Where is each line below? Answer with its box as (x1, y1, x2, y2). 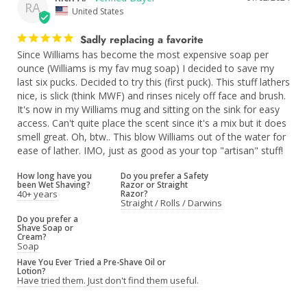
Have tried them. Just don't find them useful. (17, 273, 199, 286)
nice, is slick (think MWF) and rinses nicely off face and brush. (17, 88, 286, 102)
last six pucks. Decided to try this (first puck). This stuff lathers (17, 75, 290, 88)
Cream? (17, 230, 47, 242)
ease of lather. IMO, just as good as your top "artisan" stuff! (17, 143, 283, 157)
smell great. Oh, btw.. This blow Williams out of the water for (17, 130, 286, 143)
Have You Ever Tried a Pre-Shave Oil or (17, 256, 166, 267)
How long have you (17, 169, 92, 181)
